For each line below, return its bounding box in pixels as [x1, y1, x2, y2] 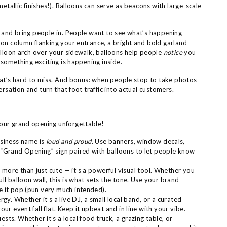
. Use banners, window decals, [91, 137, 185, 145]
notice [163, 48, 182, 56]
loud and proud [46, 137, 92, 145]
